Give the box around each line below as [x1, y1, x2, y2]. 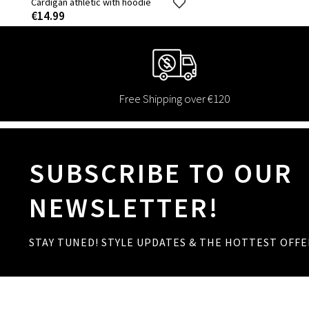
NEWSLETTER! [29, 190, 219, 226]
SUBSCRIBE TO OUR [29, 156, 293, 191]
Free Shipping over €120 [119, 91, 230, 107]
